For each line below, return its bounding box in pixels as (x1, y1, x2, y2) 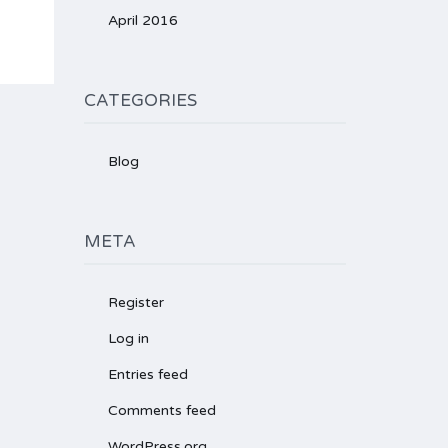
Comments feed (107, 402, 216, 419)
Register (107, 294, 164, 311)
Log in (107, 330, 149, 347)
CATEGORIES (83, 90, 197, 111)
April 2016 (107, 12, 178, 29)
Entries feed (107, 366, 188, 383)
